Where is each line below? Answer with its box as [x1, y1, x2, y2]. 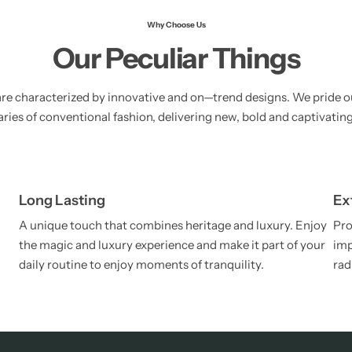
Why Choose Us [146, 20, 206, 30]
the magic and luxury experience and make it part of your [19, 237, 325, 252]
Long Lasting [19, 192, 105, 209]
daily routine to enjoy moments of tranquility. [19, 257, 264, 272]
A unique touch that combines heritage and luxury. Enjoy [19, 218, 327, 233]
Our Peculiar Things [52, 41, 300, 75]
